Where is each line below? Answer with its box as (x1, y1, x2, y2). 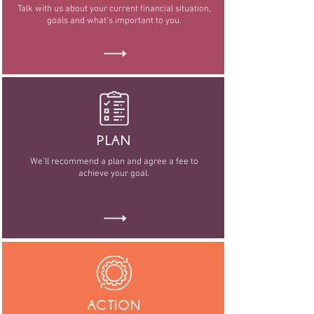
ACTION (87, 298, 141, 312)
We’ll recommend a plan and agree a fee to (29, 156, 198, 168)
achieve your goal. (78, 168, 149, 179)
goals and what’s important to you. (46, 15, 182, 27)
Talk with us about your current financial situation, (17, 4, 211, 15)
